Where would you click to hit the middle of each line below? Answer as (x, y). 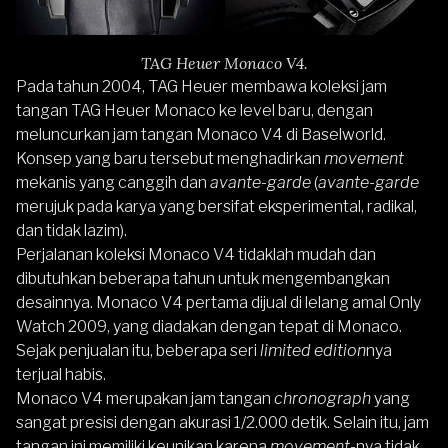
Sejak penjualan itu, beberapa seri (138, 351)
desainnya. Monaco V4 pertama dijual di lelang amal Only (218, 303)
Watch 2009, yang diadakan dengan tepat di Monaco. (209, 327)
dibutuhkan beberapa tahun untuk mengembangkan (203, 279)
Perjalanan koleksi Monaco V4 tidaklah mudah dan (196, 255)
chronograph (324, 399)
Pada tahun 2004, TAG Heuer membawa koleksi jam (201, 87)
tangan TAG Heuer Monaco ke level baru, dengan (194, 111)
